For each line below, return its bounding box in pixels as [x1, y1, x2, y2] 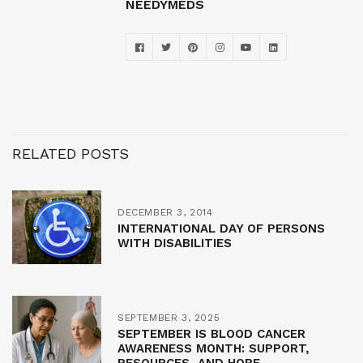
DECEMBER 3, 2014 [117, 207, 213, 219]
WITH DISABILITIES [117, 236, 232, 251]
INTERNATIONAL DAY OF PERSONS [117, 221, 325, 237]
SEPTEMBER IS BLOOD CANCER [117, 327, 305, 342]
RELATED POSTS [12, 145, 129, 163]
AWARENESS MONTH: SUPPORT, [117, 341, 310, 357]
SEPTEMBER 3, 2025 [117, 312, 220, 324]
